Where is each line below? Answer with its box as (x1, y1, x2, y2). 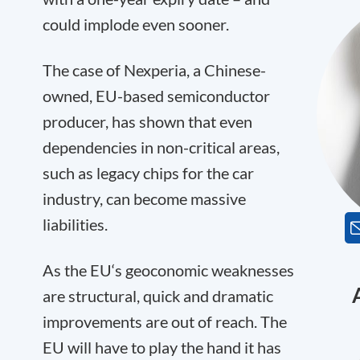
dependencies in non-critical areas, (43, 137, 280, 157)
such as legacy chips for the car (43, 163, 254, 182)
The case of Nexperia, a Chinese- (43, 60, 266, 80)
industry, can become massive (43, 189, 246, 208)
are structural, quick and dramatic (43, 286, 273, 305)
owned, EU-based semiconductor (43, 86, 270, 105)
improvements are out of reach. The (43, 312, 287, 331)
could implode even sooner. (43, 14, 229, 34)
